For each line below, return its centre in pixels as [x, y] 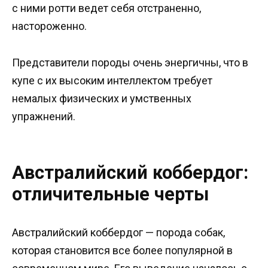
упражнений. [44, 116]
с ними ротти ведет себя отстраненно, [106, 8]
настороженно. [49, 26]
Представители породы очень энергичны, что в [130, 62]
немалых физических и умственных [102, 98]
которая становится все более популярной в [122, 250]
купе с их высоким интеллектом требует [112, 80]
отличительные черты [110, 194]
